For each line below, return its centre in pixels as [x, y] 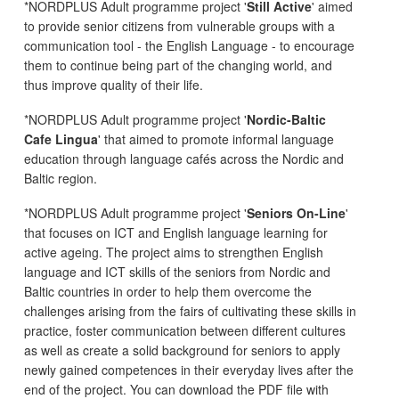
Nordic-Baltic [286, 119]
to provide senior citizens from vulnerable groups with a [179, 26]
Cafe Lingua [61, 139]
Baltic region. [61, 178]
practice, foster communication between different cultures [185, 330]
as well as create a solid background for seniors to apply [182, 350]
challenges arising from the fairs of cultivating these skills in [190, 311]
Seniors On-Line [296, 213]
